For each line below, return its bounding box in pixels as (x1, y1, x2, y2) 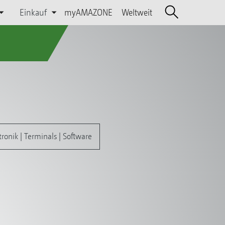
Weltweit (121, 7, 152, 18)
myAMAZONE (64, 7, 113, 18)
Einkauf (20, 7, 47, 18)
